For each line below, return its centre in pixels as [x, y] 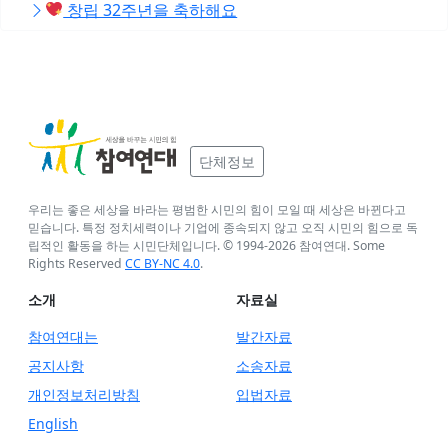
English [53, 423]
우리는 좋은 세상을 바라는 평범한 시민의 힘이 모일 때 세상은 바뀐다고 [217, 209]
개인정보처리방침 [84, 394]
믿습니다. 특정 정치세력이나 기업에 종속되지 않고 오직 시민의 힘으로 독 [223, 227]
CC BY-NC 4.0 [162, 263]
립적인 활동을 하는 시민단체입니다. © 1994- [148, 245]
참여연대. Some [340, 245]
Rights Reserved [76, 263]
